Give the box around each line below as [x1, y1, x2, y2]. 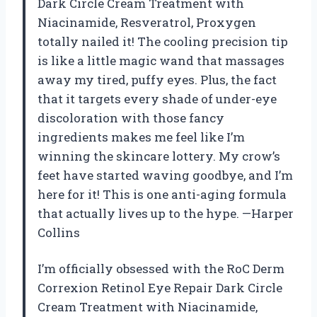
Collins [38, 224, 80, 241]
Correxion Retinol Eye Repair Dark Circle [38, 279, 282, 296]
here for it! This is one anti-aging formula [38, 186, 287, 203]
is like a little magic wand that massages [38, 52, 284, 69]
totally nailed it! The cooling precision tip [38, 33, 288, 50]
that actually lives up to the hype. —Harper [38, 205, 294, 222]
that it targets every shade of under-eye [38, 91, 277, 108]
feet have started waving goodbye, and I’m [38, 167, 293, 184]
